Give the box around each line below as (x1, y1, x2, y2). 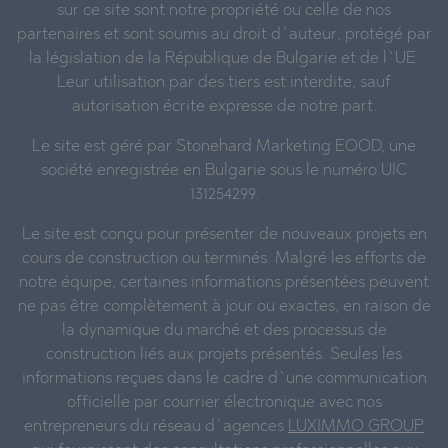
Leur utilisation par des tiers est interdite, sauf (57, 74, 391, 91)
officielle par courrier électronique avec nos (66, 394, 382, 411)
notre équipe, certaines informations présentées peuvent (19, 274, 429, 291)
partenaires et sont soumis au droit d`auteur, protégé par (16, 26, 432, 43)
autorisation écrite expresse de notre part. (71, 98, 377, 115)
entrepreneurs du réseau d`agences (24, 418, 288, 435)
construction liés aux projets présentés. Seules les (46, 346, 402, 363)
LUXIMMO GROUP (288, 418, 424, 435)
